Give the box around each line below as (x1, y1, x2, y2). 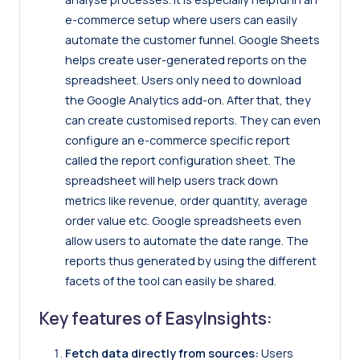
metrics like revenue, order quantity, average (65, 192, 308, 208)
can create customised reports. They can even (65, 112, 321, 128)
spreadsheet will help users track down (65, 172, 278, 188)
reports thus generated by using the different (65, 252, 317, 268)
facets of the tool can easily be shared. (65, 272, 276, 288)
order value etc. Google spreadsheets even (65, 212, 301, 228)
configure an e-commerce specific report (65, 132, 290, 148)
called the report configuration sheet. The (65, 152, 296, 168)
